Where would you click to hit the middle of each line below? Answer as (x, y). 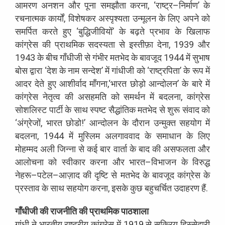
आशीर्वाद (73, 83)
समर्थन (135, 96)
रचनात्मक (30, 18)
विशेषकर (82, 18)
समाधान (169, 136)
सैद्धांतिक (122, 109)
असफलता (179, 149)
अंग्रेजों (29, 123)
